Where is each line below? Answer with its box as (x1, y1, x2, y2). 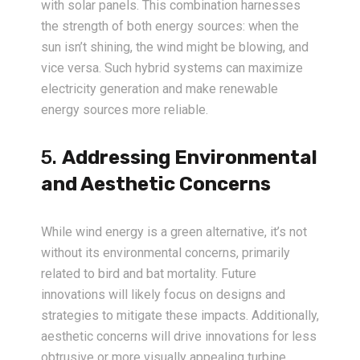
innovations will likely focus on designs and (41, 287, 285, 303)
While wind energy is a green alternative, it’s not (41, 224, 307, 240)
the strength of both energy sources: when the (41, 18, 299, 35)
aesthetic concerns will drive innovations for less (41, 329, 317, 345)
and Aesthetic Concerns (41, 173, 271, 196)
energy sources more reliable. (41, 102, 208, 118)
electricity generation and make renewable (41, 81, 278, 97)
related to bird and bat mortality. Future (41, 266, 256, 282)
